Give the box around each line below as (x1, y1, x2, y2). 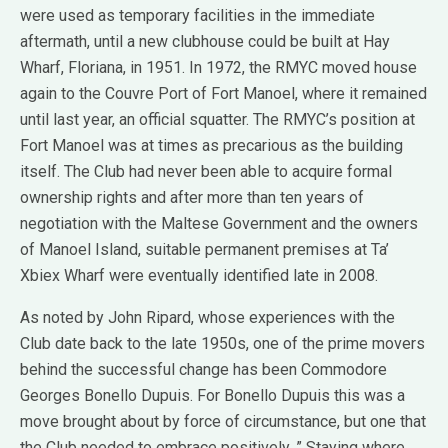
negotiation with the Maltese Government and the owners (20, 213, 418, 233)
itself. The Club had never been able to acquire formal (20, 161, 392, 181)
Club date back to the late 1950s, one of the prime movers (20, 333, 425, 353)
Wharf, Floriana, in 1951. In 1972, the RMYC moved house (20, 57, 417, 77)
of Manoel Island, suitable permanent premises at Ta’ (20, 239, 389, 259)
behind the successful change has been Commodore (20, 359, 387, 379)
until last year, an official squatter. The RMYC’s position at (20, 109, 415, 129)
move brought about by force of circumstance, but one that (20, 411, 426, 431)
